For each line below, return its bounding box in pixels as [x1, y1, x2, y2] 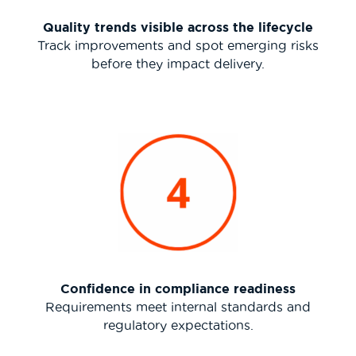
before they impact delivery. [91, 56, 265, 71]
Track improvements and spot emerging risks [37, 37, 319, 52]
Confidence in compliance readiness [60, 281, 296, 296]
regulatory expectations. [103, 317, 253, 332]
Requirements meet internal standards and [45, 299, 311, 314]
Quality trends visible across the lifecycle [43, 19, 313, 34]
